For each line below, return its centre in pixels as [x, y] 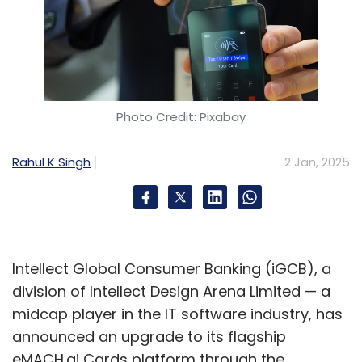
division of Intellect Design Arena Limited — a [171, 291]
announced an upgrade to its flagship [149, 337]
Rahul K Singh [51, 162]
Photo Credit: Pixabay [181, 117]
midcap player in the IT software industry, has [177, 314]
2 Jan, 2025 [317, 162]
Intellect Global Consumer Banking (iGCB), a [172, 269]
